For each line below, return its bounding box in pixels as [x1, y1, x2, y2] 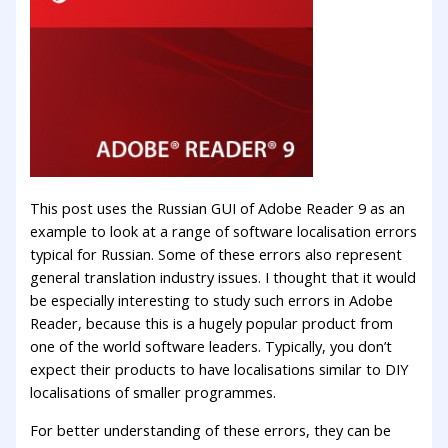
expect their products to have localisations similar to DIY [30, 359, 409, 380]
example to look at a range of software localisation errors [30, 221, 418, 242]
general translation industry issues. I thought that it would [30, 267, 417, 288]
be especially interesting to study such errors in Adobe [30, 290, 394, 311]
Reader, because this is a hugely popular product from [30, 313, 394, 334]
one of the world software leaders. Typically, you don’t [30, 336, 393, 357]
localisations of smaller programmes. [30, 382, 277, 403]
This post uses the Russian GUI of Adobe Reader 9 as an [30, 198, 406, 219]
